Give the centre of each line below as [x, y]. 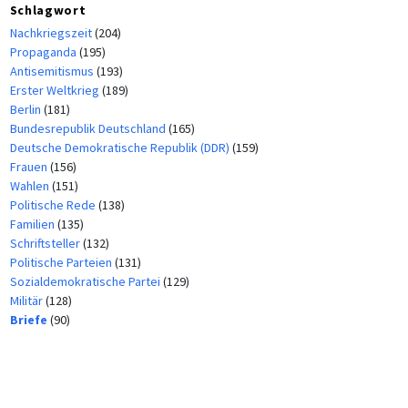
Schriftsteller [46, 243]
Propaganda [44, 51]
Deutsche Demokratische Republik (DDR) [121, 147]
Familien [33, 224]
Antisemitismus [53, 71]
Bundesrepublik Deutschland [89, 128]
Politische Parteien [62, 262]
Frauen [30, 166]
